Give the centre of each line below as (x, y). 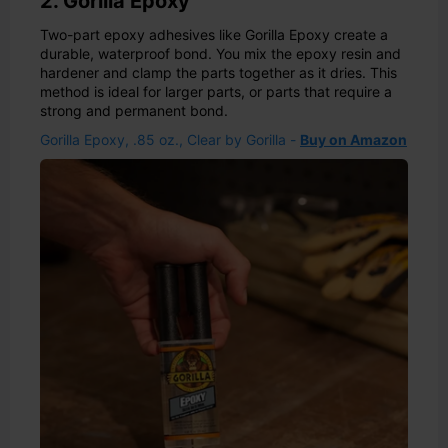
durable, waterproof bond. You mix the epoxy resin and (220, 53)
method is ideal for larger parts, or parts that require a (216, 91)
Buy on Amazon (353, 139)
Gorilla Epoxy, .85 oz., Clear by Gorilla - (170, 139)
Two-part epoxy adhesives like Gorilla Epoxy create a (214, 34)
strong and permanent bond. (134, 110)
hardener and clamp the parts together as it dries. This (218, 72)
